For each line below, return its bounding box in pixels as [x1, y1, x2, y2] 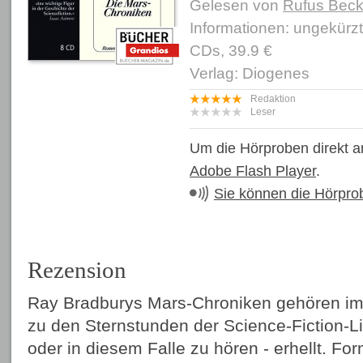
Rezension [28, 256, 126, 283]
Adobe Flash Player [190, 163, 316, 179]
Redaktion [250, 93, 296, 105]
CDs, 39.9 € [190, 42, 272, 59]
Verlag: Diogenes [190, 65, 310, 82]
